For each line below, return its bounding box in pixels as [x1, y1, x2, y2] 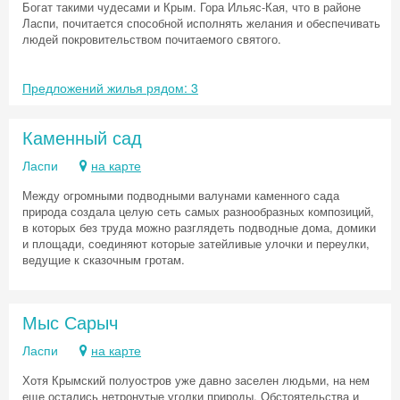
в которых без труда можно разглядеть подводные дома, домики [22, 219, 376, 236]
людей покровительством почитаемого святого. [22, 30, 281, 47]
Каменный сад [22, 124, 142, 150]
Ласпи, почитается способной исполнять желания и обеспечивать [22, 14, 380, 31]
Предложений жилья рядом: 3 [22, 79, 198, 96]
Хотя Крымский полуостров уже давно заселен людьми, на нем [22, 371, 370, 388]
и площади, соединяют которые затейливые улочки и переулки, [22, 235, 370, 252]
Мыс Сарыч [22, 309, 118, 335]
